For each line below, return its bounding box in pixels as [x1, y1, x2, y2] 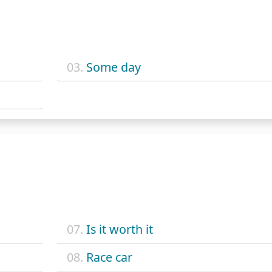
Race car [86, 248, 132, 265]
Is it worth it [86, 220, 153, 237]
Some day [86, 59, 141, 76]
